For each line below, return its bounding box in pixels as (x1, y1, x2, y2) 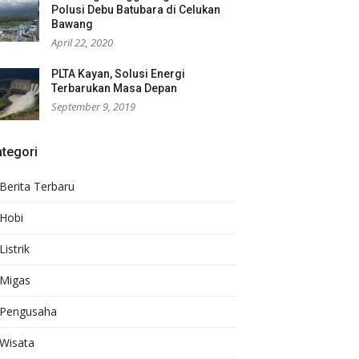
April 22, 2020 (51, 35, 113, 50)
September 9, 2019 (51, 99, 135, 114)
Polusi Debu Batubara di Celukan (51, 3, 220, 16)
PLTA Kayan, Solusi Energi (51, 67, 185, 80)
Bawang (51, 18, 93, 30)
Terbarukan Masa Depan (51, 82, 177, 95)
